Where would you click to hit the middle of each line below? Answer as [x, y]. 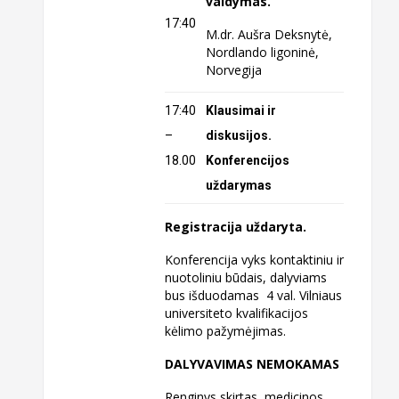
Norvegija [234, 70]
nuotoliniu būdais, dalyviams [246, 278]
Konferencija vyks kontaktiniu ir [255, 260]
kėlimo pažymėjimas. [226, 331]
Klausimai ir [241, 110]
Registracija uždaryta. [236, 227]
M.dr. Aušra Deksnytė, [269, 35]
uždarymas [239, 185]
